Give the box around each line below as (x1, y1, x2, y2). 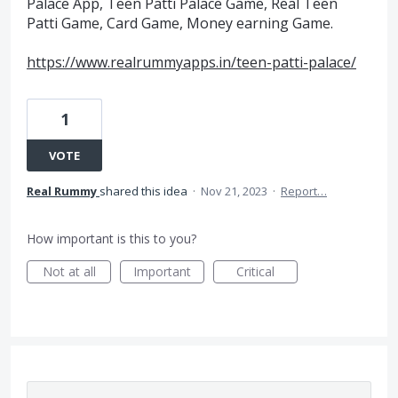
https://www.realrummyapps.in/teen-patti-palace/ (27, 52, 356, 73)
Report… (281, 183, 327, 200)
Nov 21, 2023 (201, 183, 267, 200)
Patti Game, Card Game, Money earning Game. (27, 13, 333, 33)
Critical (236, 263, 275, 281)
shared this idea (99, 183, 190, 200)
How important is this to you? (27, 230, 196, 248)
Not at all (42, 263, 96, 281)
